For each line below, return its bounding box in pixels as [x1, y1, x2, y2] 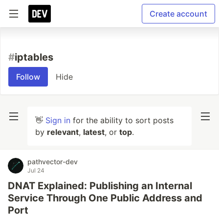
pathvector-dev [27, 157, 78, 166]
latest [83, 127, 105, 137]
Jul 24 [27, 167, 44, 174]
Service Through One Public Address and [8, 192, 202, 204]
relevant [47, 127, 79, 137]
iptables [15, 51, 53, 63]
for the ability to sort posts [70, 115, 174, 125]
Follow [16, 72, 40, 82]
